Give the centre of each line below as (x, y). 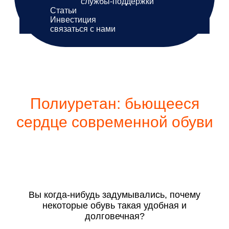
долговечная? (114, 216)
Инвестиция (73, 20)
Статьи (63, 11)
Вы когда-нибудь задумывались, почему (114, 195)
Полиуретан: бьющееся (114, 104)
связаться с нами (83, 29)
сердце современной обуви (114, 122)
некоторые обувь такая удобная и (114, 206)
